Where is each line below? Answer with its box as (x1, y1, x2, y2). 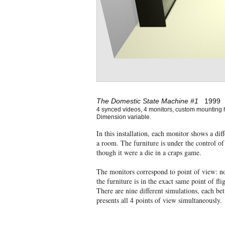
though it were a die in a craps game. (96, 148, 201, 157)
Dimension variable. (96, 114, 151, 121)
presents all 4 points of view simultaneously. (96, 195, 222, 205)
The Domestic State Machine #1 (96, 97, 198, 105)
